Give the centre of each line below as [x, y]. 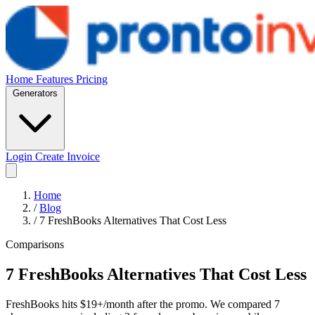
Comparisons [35, 244]
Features [56, 79]
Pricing [92, 79]
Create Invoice [67, 156]
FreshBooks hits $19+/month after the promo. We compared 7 [143, 304]
